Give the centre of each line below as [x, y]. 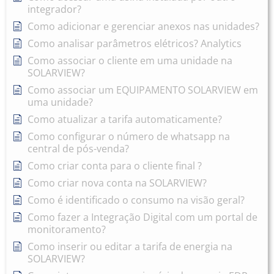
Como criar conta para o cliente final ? [115, 166]
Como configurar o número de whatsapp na [129, 136]
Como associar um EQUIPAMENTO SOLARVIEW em [143, 90]
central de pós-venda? [78, 149]
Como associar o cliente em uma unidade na [130, 61]
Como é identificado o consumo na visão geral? [136, 200]
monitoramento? [67, 229]
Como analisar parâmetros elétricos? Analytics [135, 43]
